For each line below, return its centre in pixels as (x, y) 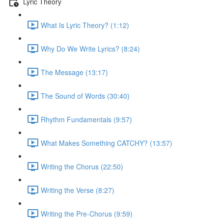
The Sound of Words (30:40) (85, 96)
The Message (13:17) (74, 72)
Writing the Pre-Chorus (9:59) (87, 213)
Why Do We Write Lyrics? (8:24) (90, 48)
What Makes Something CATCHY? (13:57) (107, 143)
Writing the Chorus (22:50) (82, 166)
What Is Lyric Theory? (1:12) (85, 25)
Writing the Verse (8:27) (78, 190)
